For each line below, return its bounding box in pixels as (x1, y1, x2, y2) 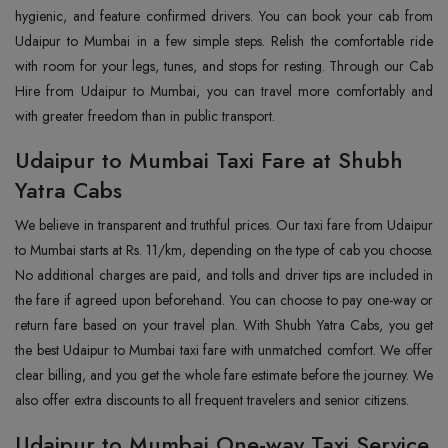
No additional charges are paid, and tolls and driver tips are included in (15, 265, 433, 285)
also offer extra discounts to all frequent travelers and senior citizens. (15, 390, 409, 410)
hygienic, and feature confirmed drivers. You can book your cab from (15, 6, 433, 26)
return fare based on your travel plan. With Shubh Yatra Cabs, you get (15, 315, 433, 335)
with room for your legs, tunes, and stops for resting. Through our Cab (15, 56, 433, 76)
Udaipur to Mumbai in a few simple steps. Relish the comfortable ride (15, 31, 433, 51)
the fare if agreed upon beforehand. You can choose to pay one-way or (15, 290, 433, 310)
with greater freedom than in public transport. (15, 106, 275, 126)
